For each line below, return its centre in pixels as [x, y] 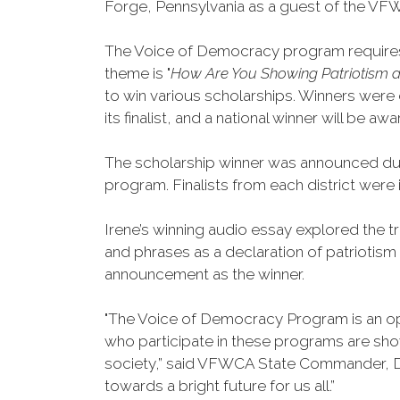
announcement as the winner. [204, 274]
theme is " [137, 73]
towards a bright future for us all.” [220, 386]
